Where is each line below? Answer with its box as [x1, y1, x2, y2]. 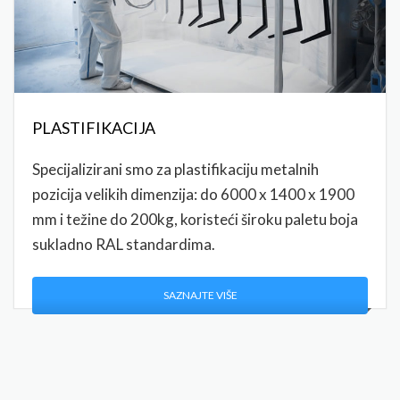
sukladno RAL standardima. [32, 235, 215, 254]
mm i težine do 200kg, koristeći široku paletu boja [32, 210, 358, 229]
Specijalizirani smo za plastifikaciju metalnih [32, 160, 319, 179]
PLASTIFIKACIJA [32, 118, 155, 138]
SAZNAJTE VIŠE [162, 288, 237, 303]
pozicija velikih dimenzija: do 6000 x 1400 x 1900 [32, 185, 354, 204]
